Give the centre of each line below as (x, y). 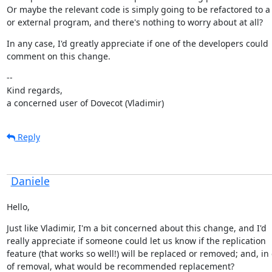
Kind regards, (34, 90)
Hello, (18, 206)
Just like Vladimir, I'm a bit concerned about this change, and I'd (136, 228)
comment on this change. (58, 56)
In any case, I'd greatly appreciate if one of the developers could (137, 43)
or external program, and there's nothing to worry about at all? (134, 22)
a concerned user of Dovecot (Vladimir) (85, 103)
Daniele (30, 181)
